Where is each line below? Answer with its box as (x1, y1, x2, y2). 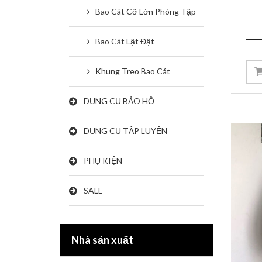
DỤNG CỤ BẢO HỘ (84, 96, 154, 106)
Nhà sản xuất (71, 233, 133, 246)
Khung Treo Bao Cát (95, 66, 170, 76)
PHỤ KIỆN (84, 156, 122, 166)
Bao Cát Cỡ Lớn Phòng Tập (95, 6, 196, 16)
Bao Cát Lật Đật (95, 36, 154, 46)
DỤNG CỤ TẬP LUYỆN (84, 126, 167, 136)
